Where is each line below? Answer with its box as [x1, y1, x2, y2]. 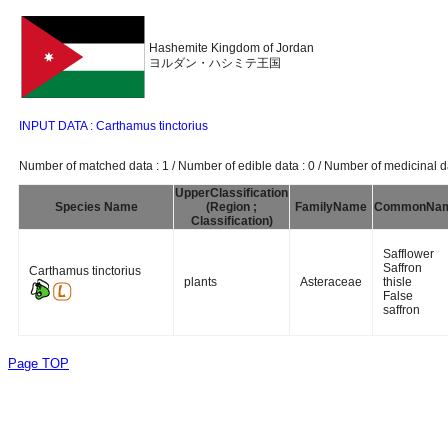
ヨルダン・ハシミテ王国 [149, 56, 281, 70]
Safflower [383, 247, 434, 261]
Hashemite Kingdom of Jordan [149, 41, 314, 55]
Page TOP [8, 356, 69, 371]
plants [184, 275, 217, 289]
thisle [383, 275, 412, 289]
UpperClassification [175, 186, 288, 200]
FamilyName [295, 200, 367, 214]
